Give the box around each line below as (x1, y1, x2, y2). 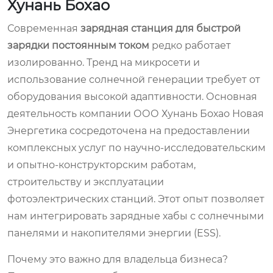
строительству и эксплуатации (7, 175, 164, 188)
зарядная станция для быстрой (80, 22, 241, 34)
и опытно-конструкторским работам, (7, 158, 196, 171)
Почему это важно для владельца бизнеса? (7, 253, 228, 265)
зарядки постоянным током (7, 39, 149, 51)
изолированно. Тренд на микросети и (7, 56, 200, 68)
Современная (7, 22, 80, 34)
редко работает (149, 39, 231, 51)
